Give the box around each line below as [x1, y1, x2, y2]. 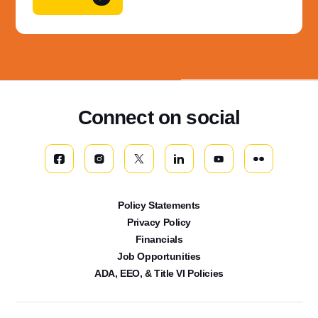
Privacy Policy [127, 216, 191, 228]
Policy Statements [118, 199, 200, 211]
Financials [135, 233, 183, 245]
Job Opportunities [117, 250, 201, 262]
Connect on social [77, 106, 241, 128]
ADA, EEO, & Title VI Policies [94, 267, 224, 279]
